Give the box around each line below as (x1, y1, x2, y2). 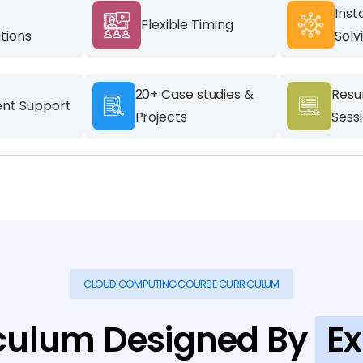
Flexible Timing (141, 15, 233, 34)
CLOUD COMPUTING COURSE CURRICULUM (83, 275, 280, 292)
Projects (135, 107, 187, 126)
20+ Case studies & (135, 84, 254, 104)
